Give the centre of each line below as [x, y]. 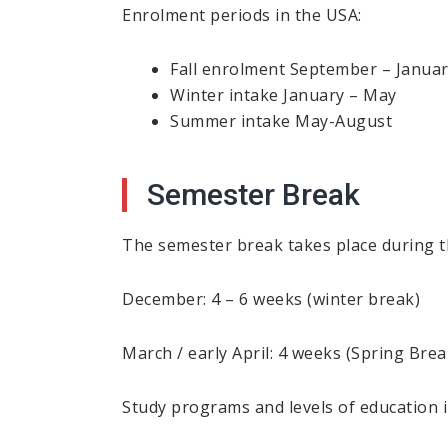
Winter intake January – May [283, 95]
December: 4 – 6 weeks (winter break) [271, 299]
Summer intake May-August [281, 121]
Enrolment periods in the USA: [242, 15]
